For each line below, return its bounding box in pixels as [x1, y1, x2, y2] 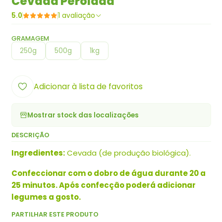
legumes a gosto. [11, 192, 81, 203]
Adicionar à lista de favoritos [33, 80, 143, 92]
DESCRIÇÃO [11, 131, 50, 140]
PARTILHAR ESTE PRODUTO [11, 210, 99, 219]
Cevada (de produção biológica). [64, 148, 191, 159]
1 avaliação [61, 10, 95, 20]
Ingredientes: [11, 148, 65, 159]
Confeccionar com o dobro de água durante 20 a [11, 168, 206, 179]
